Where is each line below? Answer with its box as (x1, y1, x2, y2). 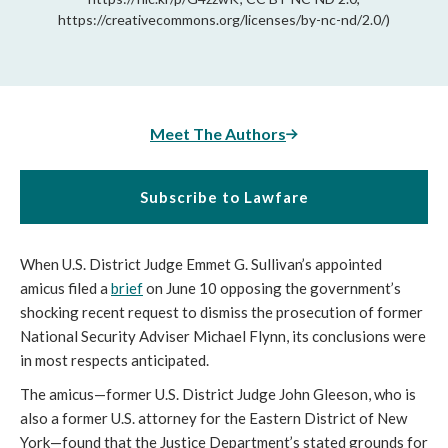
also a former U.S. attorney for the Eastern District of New (20, 408, 407, 427)
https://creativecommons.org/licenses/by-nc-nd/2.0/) (58, 10, 390, 28)
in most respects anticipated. (20, 350, 209, 369)
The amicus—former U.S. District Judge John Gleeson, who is (20, 384, 416, 403)
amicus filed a (20, 278, 111, 297)
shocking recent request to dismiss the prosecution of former (20, 302, 423, 321)
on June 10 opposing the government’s (143, 278, 401, 297)
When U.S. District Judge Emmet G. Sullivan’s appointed (20, 254, 382, 273)
